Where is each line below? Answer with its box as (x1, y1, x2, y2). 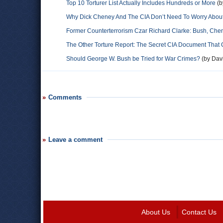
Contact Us (181, 208, 217, 216)
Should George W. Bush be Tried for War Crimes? (66, 55, 200, 62)
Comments (48, 94, 82, 101)
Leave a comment (48, 136, 103, 143)
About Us (141, 208, 170, 216)
